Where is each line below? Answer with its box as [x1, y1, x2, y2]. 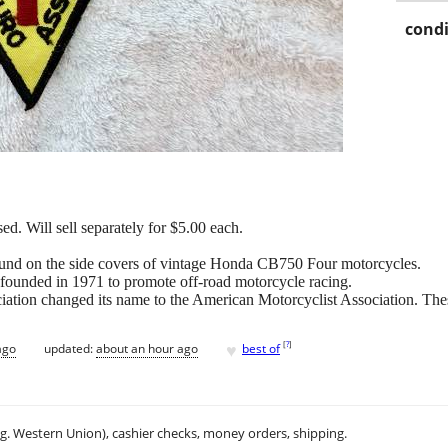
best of [242, 339, 280, 357]
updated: [44, 339, 96, 357]
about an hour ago [96, 339, 198, 357]
